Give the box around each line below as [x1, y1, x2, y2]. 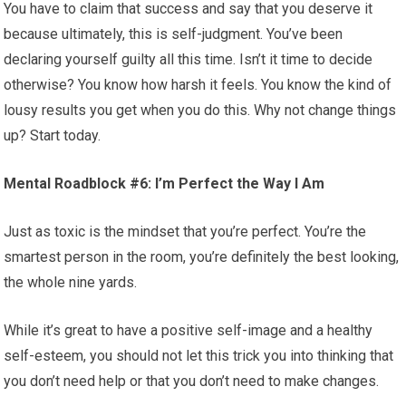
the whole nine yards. [4, 274, 138, 292]
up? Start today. [4, 127, 101, 145]
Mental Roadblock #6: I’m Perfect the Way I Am [4, 175, 325, 193]
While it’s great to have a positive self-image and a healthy [4, 322, 373, 340]
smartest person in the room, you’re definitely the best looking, [4, 248, 400, 266]
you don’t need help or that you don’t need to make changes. [4, 372, 380, 391]
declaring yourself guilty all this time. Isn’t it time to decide [4, 51, 373, 69]
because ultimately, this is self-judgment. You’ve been [4, 25, 343, 43]
